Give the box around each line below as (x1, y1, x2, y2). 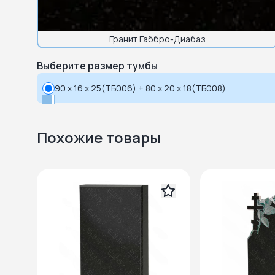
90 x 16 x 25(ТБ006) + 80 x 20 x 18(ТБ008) (55, 82, 226, 94)
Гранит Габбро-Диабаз (109, 33, 206, 45)
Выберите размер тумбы (37, 59, 158, 72)
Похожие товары (37, 127, 161, 147)
